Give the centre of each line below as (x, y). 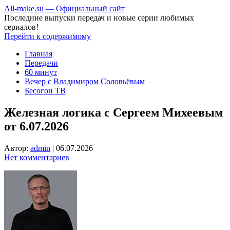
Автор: (17, 148)
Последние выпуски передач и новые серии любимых (99, 18)
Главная (39, 54)
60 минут (41, 72)
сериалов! (21, 27)
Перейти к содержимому (47, 36)
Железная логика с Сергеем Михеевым (113, 112)
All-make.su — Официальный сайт (64, 8)
